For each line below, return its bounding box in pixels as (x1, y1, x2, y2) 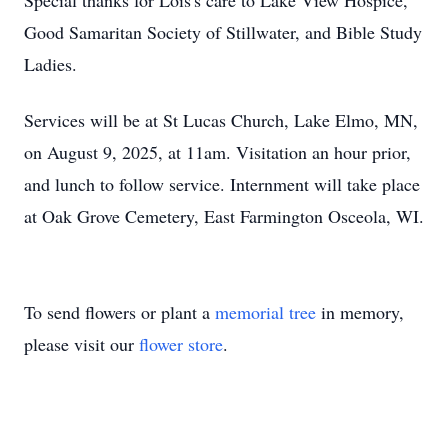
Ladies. (24, 52, 77, 76)
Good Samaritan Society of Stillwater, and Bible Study (24, 20, 422, 44)
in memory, (316, 300, 404, 324)
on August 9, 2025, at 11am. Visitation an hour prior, (24, 140, 411, 164)
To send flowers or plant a (24, 300, 215, 324)
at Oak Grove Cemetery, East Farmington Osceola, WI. (24, 204, 424, 228)
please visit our (24, 332, 139, 356)
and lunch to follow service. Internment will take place (24, 172, 420, 196)
